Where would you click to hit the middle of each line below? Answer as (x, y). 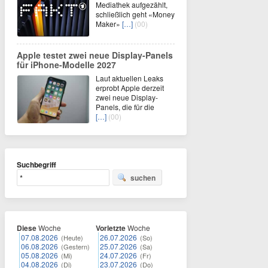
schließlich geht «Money (135, 14)
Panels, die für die (125, 107)
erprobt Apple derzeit (130, 88)
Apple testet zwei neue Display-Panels (95, 55)
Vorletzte (111, 228)
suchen (143, 178)
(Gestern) (75, 246)
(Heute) (72, 237)
